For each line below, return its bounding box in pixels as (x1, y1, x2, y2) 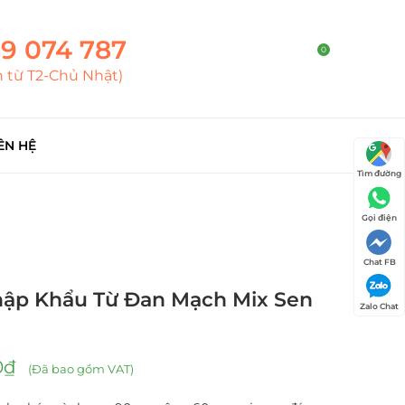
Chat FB (363, 257, 396, 267)
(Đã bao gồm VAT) (24, 361, 134, 376)
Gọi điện (362, 212, 397, 222)
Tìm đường (357, 168, 401, 178)
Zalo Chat (360, 301, 399, 311)
